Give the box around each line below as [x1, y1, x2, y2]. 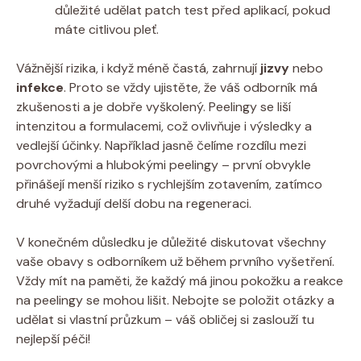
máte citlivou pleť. [55, 20, 159, 38]
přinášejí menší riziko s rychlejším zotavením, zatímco [16, 175, 322, 193]
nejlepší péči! [16, 330, 90, 347]
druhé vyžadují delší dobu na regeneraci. [16, 194, 251, 212]
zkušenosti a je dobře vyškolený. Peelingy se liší [16, 98, 291, 115]
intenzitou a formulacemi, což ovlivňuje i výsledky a [16, 117, 312, 135]
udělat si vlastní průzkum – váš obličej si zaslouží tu [16, 310, 314, 328]
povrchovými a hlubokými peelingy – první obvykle [16, 156, 311, 173]
